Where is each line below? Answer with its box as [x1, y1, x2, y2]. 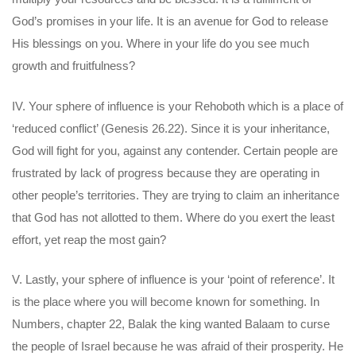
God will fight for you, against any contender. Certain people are [12, 143, 338, 157]
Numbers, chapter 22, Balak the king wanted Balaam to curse [12, 317, 330, 331]
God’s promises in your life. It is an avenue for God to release [12, 14, 328, 28]
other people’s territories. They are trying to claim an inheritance [12, 188, 339, 202]
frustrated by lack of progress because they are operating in [12, 165, 319, 180]
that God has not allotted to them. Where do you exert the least [12, 210, 335, 224]
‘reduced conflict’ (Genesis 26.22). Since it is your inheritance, [12, 121, 330, 135]
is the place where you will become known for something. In [12, 295, 319, 308]
